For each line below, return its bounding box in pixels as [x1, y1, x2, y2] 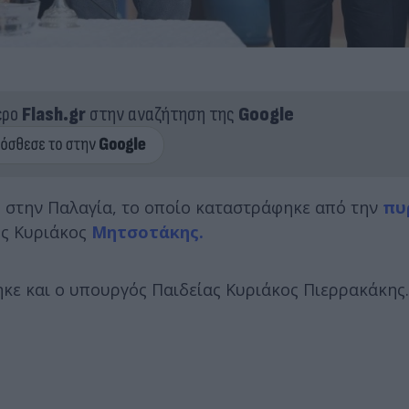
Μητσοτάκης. [91, 220, 204, 243]
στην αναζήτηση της [85, 101, 238, 127]
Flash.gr [21, 101, 86, 127]
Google [237, 101, 294, 127]
